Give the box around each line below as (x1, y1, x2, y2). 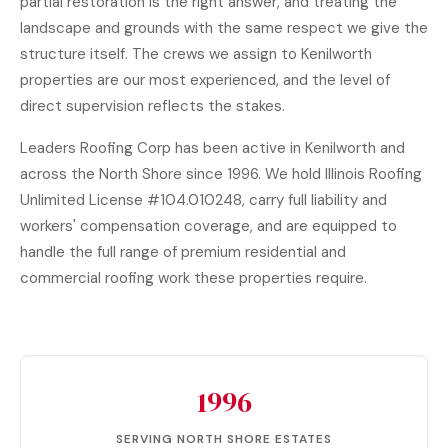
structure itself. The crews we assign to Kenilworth (20, 44, 372, 64)
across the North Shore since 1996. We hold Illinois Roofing (20, 164, 422, 184)
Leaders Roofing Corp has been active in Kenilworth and (20, 138, 405, 158)
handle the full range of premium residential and (20, 242, 346, 262)
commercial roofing (20, 268, 154, 288)
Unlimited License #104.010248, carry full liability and (20, 190, 387, 210)
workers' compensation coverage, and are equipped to (20, 216, 397, 236)
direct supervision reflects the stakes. (20, 96, 285, 116)
